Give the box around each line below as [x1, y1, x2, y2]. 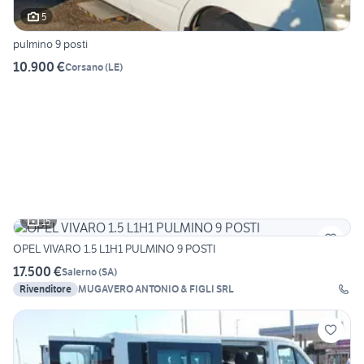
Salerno [62, 265, 97, 278]
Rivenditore [19, 283, 71, 296]
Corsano [65, 60, 103, 73]
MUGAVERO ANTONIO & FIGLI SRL [78, 283, 234, 296]
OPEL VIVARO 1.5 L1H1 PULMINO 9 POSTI [13, 241, 215, 257]
